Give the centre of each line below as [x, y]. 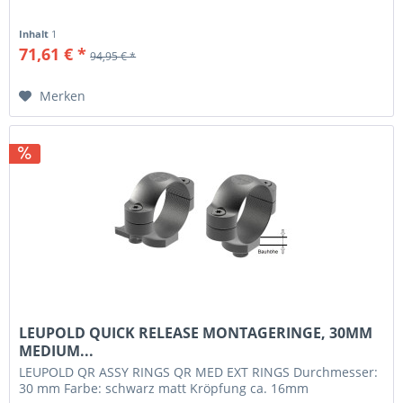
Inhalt [36, 34]
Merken [63, 96]
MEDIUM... [57, 350]
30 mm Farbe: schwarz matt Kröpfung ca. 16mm [164, 388]
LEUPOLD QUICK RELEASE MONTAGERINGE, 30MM [196, 332]
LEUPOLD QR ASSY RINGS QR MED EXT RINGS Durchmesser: [199, 372]
